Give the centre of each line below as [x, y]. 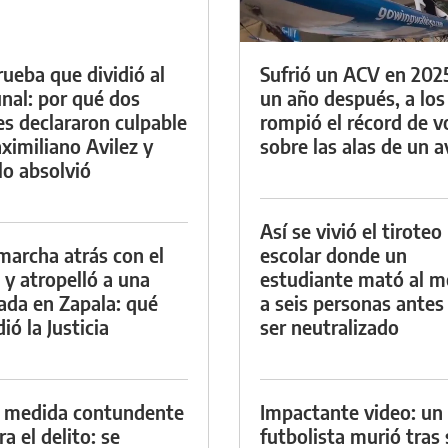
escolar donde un [333, 254]
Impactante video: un [351, 411]
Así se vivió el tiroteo [351, 230]
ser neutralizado [329, 326]
